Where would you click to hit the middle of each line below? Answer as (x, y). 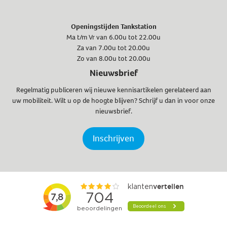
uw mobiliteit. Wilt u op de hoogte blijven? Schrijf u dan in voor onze (113, 101)
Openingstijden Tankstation (113, 27)
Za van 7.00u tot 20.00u (113, 48)
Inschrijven (113, 139)
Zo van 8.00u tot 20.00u (113, 59)
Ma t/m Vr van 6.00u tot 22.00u (113, 37)
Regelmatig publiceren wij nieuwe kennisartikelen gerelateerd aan (113, 90)
